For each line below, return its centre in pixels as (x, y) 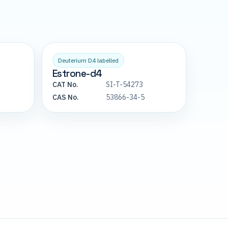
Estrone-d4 (77, 74)
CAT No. (65, 85)
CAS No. (65, 97)
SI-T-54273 (124, 85)
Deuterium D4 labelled (88, 61)
